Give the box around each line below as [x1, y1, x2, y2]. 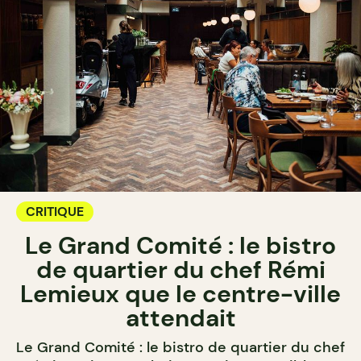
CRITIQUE [26, 203, 84, 220]
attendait [125, 302, 236, 334]
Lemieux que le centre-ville [20, 278, 341, 309]
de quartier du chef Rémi [35, 254, 326, 285]
